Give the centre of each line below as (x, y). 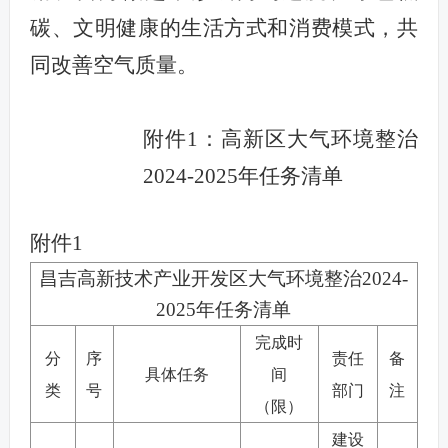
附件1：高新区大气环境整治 (280, 138)
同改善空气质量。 (113, 64)
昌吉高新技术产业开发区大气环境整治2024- (224, 278)
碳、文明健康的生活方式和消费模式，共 (224, 27)
